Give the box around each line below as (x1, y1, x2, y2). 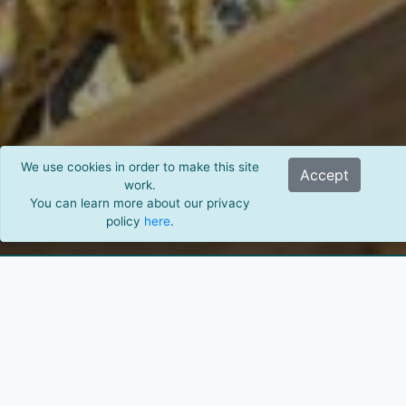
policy (106, 214, 144, 228)
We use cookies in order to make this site (21, 159, 259, 174)
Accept (300, 166, 349, 184)
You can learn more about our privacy (30, 196, 250, 210)
